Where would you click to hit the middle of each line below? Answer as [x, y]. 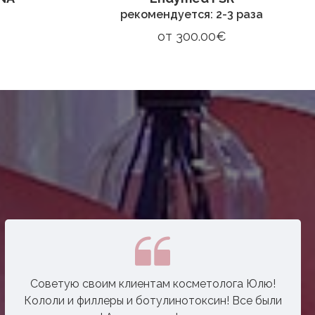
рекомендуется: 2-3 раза [192, 14]
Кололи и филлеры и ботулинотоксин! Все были [153, 300]
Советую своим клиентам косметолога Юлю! [153, 283]
